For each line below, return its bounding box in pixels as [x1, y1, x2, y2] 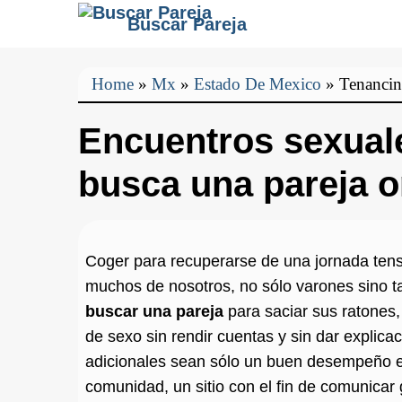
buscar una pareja [85, 302, 223, 320]
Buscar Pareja [127, 14, 247, 34]
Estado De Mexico [194, 74, 321, 94]
